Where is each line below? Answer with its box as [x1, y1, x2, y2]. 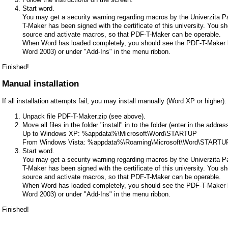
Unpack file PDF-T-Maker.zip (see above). [22, 112, 146, 120]
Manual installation [2, 78, 79, 89]
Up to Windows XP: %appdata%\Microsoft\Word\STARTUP [22, 129, 197, 137]
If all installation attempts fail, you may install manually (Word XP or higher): [2, 97, 226, 105]
